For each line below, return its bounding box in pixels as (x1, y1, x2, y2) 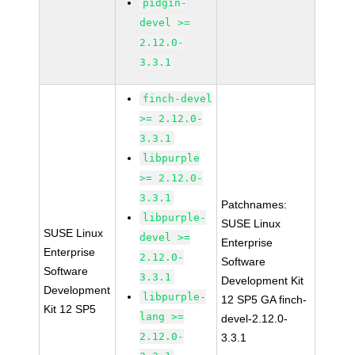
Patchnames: (221, 198, 288, 211)
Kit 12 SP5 (44, 303, 97, 315)
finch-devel (143, 93, 213, 105)
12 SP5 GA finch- (221, 293, 307, 306)
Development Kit (221, 274, 304, 287)
